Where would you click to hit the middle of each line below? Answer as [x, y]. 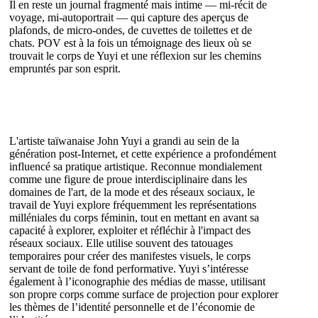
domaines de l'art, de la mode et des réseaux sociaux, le [132, 192]
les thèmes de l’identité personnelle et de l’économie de [132, 307]
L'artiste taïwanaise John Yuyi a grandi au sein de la [124, 141]
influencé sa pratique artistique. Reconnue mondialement [136, 167]
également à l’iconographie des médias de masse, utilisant [137, 282]
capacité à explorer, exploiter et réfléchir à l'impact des [130, 231]
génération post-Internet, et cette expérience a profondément [143, 154]
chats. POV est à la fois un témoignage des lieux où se [130, 43]
